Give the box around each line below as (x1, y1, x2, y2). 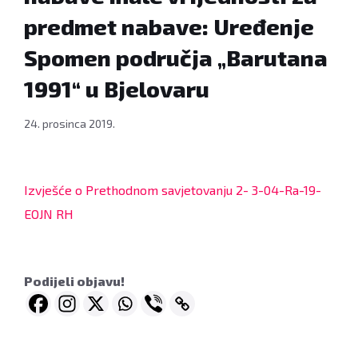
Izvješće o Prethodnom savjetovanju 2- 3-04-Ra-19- (24, 182, 321, 198)
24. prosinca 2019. (24, 117, 115, 131)
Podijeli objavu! (24, 273, 125, 289)
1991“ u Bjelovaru (24, 75, 209, 103)
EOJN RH (24, 206, 74, 222)
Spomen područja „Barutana (24, 44, 328, 72)
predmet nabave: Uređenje (24, 13, 314, 41)
